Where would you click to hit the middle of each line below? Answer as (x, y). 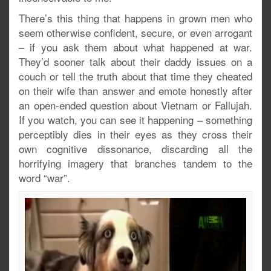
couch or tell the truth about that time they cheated (135, 76)
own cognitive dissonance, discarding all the (135, 148)
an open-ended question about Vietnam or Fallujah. (135, 105)
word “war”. (44, 177)
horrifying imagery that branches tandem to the (135, 163)
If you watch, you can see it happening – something (135, 119)
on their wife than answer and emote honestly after (135, 90)
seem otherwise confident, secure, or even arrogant (135, 32)
